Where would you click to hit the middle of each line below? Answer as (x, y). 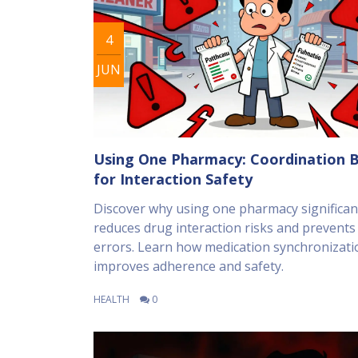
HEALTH (111, 300)
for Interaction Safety (173, 179)
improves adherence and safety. (189, 267)
